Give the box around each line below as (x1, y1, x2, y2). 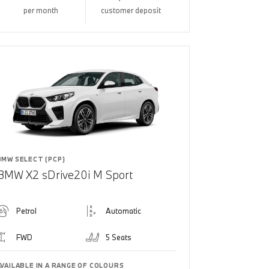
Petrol (16, 205, 37, 216)
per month (23, 5, 58, 15)
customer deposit (101, 5, 162, 15)
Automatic (106, 205, 142, 216)
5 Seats (106, 232, 132, 242)
